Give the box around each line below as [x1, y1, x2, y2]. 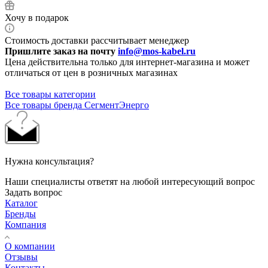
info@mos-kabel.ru [118, 46, 196, 57]
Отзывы [5, 252, 38, 263]
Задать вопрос [5, 187, 62, 198]
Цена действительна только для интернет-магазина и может [5, 57, 249, 68]
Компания [5, 220, 46, 230]
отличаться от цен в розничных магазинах [5, 68, 178, 78]
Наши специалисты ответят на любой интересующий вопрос [5, 176, 255, 187]
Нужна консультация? [5, 156, 94, 167]
